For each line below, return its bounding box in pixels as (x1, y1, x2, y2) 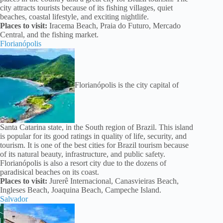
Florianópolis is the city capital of (75, 80, 179, 89)
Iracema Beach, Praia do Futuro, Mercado (47, 21, 181, 30)
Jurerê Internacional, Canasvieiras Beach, (47, 177, 179, 186)
